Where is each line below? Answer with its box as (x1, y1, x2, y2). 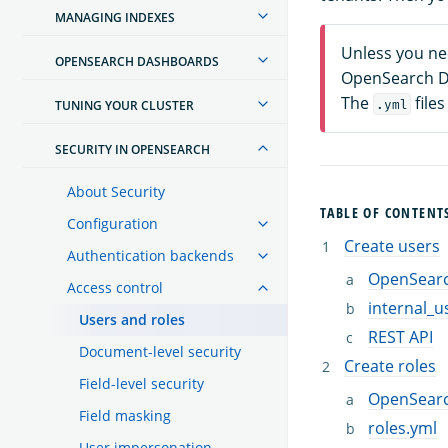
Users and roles (79, 309, 185, 329)
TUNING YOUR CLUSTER (55, 96, 194, 114)
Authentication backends (67, 245, 234, 265)
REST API (368, 325, 433, 348)
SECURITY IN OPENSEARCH (55, 140, 210, 158)
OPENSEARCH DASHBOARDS (55, 52, 219, 70)
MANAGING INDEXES (55, 8, 175, 26)
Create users (344, 234, 440, 257)
